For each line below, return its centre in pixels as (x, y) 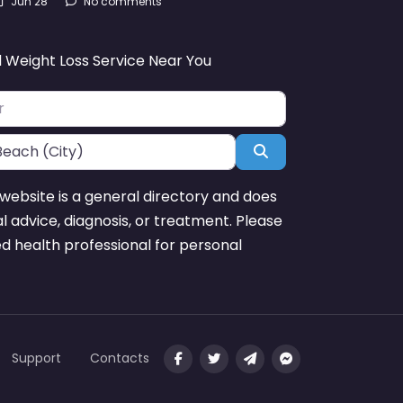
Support (36, 358)
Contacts (120, 358)
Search (292, 151)
